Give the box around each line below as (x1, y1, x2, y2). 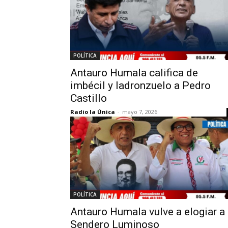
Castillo (70, 92, 107, 104)
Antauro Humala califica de (70, 67, 198, 79)
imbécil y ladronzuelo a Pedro (70, 79, 211, 92)
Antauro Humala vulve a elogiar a (70, 206, 225, 218)
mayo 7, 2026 (122, 108, 157, 116)
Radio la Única (70, 108, 115, 116)
